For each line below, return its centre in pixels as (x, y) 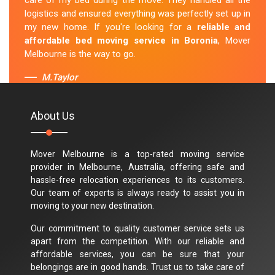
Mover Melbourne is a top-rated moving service (137, 154)
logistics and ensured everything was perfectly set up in (137, 14)
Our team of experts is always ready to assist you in (137, 192)
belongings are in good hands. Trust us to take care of (137, 267)
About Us (53, 115)
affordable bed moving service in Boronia (122, 41)
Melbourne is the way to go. (80, 54)
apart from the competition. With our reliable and (137, 241)
